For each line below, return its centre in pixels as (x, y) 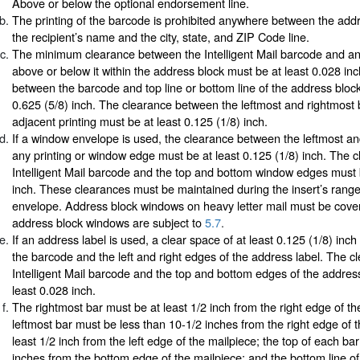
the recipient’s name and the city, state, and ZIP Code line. (161, 36)
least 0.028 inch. (54, 289)
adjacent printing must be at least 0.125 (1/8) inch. (140, 121)
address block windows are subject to (108, 222)
